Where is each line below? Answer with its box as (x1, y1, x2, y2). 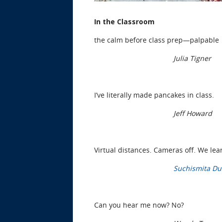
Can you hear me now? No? (94, 200, 184, 210)
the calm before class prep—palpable (94, 35, 219, 45)
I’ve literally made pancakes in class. (94, 90, 214, 100)
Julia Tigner (173, 53, 211, 63)
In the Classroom (94, 16, 155, 26)
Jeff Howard (173, 108, 212, 118)
